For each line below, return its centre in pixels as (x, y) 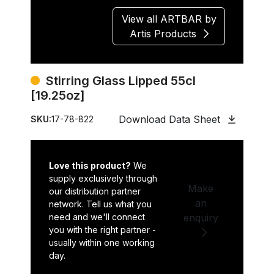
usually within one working (102, 242)
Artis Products (163, 33)
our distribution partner (95, 191)
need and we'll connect (97, 217)
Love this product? (90, 165)
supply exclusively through (103, 178)
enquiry (201, 217)
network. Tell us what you (100, 204)
